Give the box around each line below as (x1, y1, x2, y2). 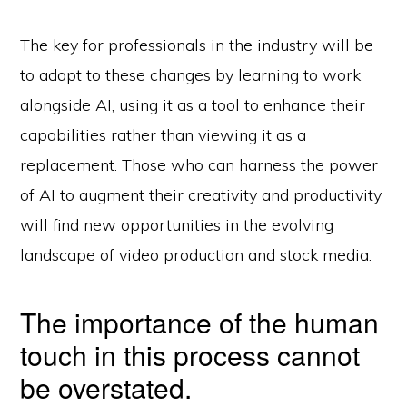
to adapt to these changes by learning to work (20, 64, 362, 85)
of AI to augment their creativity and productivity (20, 184, 382, 205)
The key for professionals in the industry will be (20, 34, 374, 55)
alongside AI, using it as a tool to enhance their (20, 94, 366, 115)
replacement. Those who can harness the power (20, 154, 379, 175)
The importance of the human (20, 302, 380, 342)
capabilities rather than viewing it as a (20, 124, 307, 145)
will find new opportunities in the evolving (20, 213, 334, 235)
